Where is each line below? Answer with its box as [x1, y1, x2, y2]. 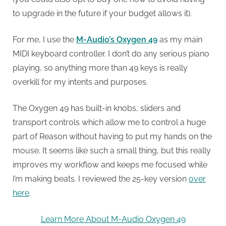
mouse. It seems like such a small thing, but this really [13, 146, 211, 156]
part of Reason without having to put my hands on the [13, 132, 212, 142]
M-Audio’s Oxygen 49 [76, 35, 157, 45]
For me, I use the [13, 35, 76, 45]
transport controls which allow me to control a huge [13, 118, 206, 128]
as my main [157, 35, 202, 45]
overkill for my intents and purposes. [13, 77, 148, 87]
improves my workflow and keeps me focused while [13, 160, 207, 170]
